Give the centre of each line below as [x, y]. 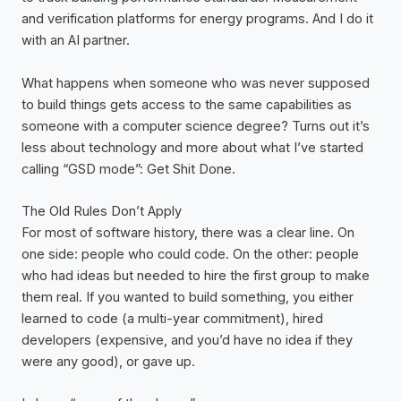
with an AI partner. [76, 41]
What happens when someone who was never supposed [196, 83]
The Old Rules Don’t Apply [102, 211]
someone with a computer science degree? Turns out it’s [196, 126]
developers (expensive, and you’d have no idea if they [187, 340]
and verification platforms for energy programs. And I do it [197, 19]
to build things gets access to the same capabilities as [187, 104]
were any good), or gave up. [108, 361]
